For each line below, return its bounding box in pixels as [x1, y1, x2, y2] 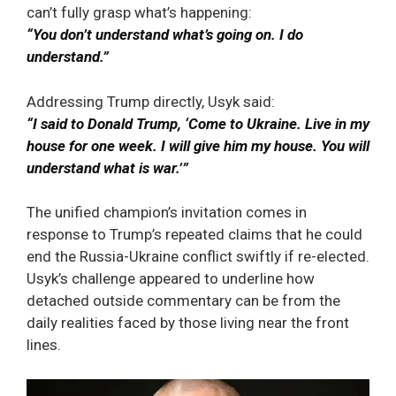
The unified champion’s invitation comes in [27, 203, 307, 222]
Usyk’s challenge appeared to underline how [27, 270, 315, 288]
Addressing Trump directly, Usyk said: [27, 92, 275, 110]
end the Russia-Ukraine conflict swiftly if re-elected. [27, 247, 369, 266]
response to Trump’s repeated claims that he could [27, 225, 362, 244]
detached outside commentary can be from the [27, 292, 340, 310]
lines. [27, 336, 61, 354]
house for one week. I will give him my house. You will [27, 136, 369, 155]
